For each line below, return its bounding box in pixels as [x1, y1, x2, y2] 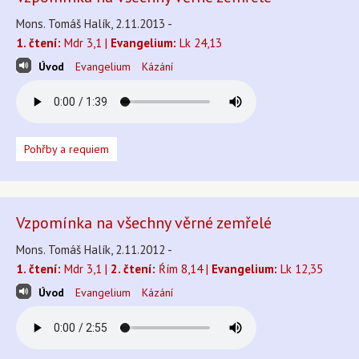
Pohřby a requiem [24, 142, 109, 156]
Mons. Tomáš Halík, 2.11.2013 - [16, 16, 172, 31]
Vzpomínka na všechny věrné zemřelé [16, 212, 272, 233]
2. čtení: [111, 261, 155, 276]
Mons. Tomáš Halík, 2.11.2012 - [16, 242, 172, 257]
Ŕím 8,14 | [155, 261, 212, 276]
